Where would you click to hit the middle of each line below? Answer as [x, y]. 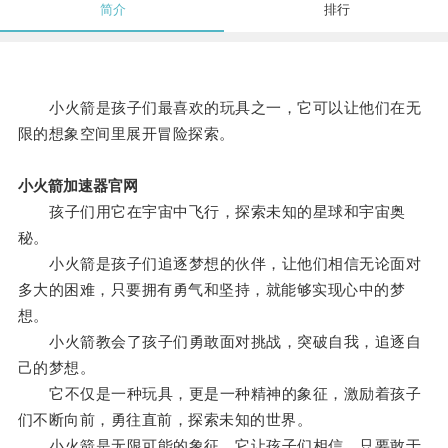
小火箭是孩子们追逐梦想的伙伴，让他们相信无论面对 [219, 264]
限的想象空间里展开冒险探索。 [126, 134]
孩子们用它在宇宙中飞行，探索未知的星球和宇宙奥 [211, 212]
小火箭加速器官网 [77, 186]
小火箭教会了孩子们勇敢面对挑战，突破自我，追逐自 [219, 342]
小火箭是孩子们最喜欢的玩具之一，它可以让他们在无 [219, 108]
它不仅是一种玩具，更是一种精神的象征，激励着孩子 [219, 394]
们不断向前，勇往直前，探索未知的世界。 [165, 420]
